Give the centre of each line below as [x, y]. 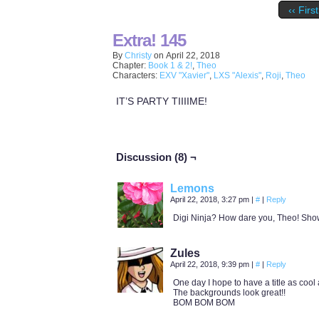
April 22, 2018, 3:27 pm [211, 199]
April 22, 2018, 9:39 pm [211, 264]
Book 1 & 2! [170, 66]
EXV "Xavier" [184, 75]
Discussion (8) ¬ [156, 157]
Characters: [136, 75]
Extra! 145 [149, 40]
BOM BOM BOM [204, 303]
